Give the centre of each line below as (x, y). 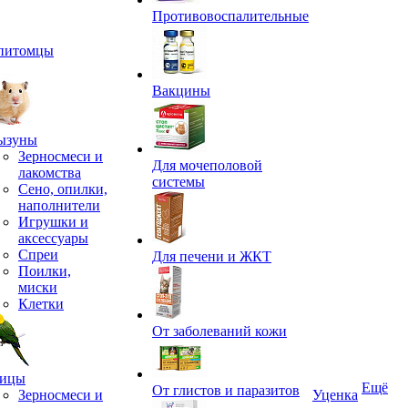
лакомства (50, 173)
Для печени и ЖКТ (212, 256)
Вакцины (181, 91)
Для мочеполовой (207, 165)
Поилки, (45, 271)
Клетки (41, 304)
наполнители (59, 205)
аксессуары (53, 238)
